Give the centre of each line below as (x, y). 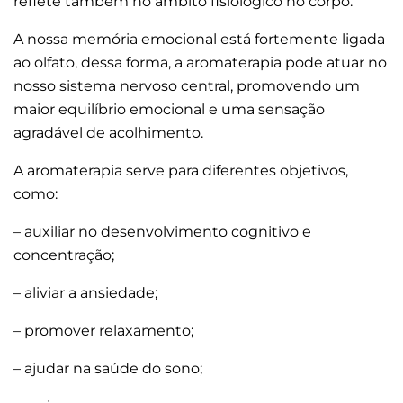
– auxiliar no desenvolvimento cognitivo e (162, 231)
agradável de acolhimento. (108, 132)
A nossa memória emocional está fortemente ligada (199, 39)
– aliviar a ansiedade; (85, 292)
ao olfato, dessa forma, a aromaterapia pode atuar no (200, 62)
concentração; (64, 255)
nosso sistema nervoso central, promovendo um (187, 85)
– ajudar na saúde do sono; (108, 368)
